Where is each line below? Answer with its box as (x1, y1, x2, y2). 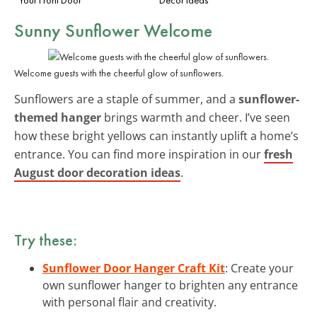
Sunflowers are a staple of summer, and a (14, 91, 238, 107)
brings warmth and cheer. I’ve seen (101, 109, 290, 125)
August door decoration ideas (14, 164, 180, 180)
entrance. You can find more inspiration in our (14, 146, 264, 162)
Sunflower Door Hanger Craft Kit (42, 260, 225, 276)
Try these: (14, 229, 77, 250)
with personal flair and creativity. (42, 294, 217, 310)
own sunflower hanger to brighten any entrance (42, 277, 298, 293)
